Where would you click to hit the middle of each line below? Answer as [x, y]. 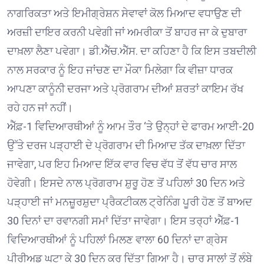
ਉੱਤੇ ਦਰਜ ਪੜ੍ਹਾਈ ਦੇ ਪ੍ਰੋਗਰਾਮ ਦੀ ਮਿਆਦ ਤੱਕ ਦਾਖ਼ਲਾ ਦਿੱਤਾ [126, 145]
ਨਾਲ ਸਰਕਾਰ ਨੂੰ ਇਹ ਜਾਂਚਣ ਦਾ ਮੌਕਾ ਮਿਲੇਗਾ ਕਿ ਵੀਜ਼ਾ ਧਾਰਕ [120, 70]
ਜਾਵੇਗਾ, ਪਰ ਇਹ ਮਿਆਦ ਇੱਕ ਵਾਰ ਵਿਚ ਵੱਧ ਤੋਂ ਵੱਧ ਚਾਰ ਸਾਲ [122, 164]
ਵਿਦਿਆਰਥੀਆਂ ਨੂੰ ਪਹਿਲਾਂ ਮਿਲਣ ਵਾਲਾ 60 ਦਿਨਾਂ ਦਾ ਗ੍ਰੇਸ [117, 239]
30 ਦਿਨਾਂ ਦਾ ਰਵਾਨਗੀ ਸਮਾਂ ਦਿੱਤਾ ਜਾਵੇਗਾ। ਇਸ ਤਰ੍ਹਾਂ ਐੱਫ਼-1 [123, 220]
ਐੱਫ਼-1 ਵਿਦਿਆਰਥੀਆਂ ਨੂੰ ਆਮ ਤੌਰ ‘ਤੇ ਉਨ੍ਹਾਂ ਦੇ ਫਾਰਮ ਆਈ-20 [131, 126]
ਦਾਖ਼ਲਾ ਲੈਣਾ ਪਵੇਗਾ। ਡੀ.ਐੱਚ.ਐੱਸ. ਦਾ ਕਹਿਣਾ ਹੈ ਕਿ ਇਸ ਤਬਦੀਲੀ [132, 51]
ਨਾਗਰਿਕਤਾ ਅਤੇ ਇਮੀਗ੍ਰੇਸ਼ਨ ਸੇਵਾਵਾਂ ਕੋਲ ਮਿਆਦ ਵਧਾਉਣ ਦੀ [124, 13]
